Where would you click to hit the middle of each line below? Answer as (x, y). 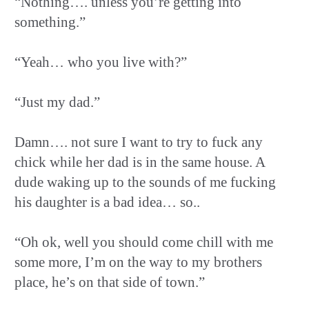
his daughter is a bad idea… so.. (107, 202)
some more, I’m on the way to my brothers (138, 262)
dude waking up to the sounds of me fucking (145, 182)
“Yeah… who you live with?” (101, 62)
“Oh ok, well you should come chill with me (144, 242)
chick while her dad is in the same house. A (140, 162)
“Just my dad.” (57, 102)
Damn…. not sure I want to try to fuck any (139, 142)
